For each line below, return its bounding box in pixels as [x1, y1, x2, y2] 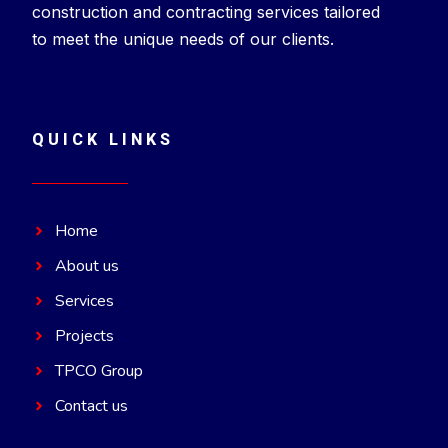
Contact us [54, 394, 128, 417]
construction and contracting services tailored [32, 2, 380, 23]
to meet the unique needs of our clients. [32, 29, 334, 50]
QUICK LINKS [32, 129, 174, 149]
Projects [54, 324, 114, 347]
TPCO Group [54, 359, 143, 382]
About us [54, 254, 119, 277]
